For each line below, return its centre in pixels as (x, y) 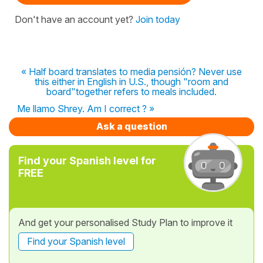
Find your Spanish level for (87, 160)
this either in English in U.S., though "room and (131, 81)
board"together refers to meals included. (131, 91)
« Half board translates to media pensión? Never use (131, 71)
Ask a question (131, 126)
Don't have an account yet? (75, 19)
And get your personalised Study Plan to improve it (125, 222)
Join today (158, 19)
